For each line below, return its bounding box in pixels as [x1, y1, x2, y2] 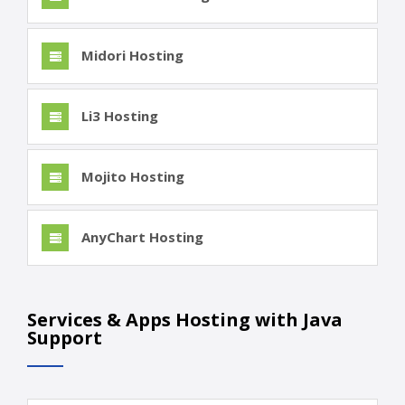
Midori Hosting [78, 46, 184, 65]
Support [27, 325, 102, 351]
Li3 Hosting [78, 107, 158, 126]
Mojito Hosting [78, 167, 184, 186]
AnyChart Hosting [78, 228, 203, 247]
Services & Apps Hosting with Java [27, 307, 343, 333]
